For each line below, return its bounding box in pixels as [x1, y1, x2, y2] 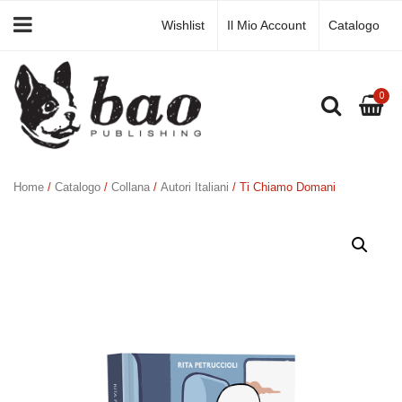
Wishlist [162, 18, 205, 32]
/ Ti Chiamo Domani [229, 180, 336, 194]
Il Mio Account [227, 18, 306, 32]
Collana [111, 180, 150, 194]
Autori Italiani [161, 180, 229, 194]
